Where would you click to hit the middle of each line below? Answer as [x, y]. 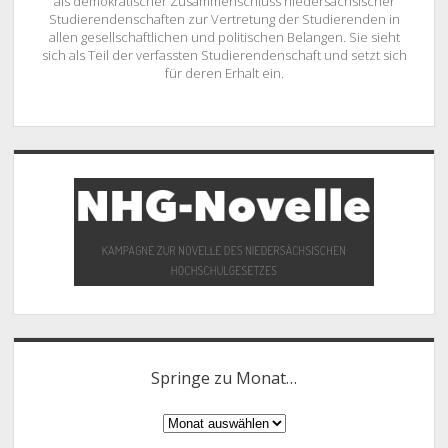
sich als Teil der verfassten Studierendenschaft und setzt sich [224, 55]
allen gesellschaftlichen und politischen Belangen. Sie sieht [224, 37]
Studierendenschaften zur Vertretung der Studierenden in [224, 19]
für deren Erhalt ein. [224, 73]
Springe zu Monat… [224, 377]
